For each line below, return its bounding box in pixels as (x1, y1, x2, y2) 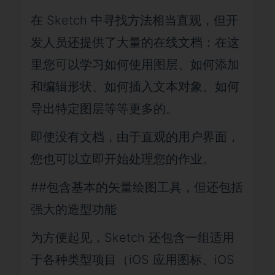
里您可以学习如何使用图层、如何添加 (31, 57, 239, 72)
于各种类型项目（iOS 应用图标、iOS (31, 252, 234, 267)
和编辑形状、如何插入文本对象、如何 (31, 79, 239, 94)
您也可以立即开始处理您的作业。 (31, 152, 215, 166)
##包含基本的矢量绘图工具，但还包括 (31, 180, 243, 195)
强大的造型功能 (31, 202, 117, 217)
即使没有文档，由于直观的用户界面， (31, 130, 239, 144)
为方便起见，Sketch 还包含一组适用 (31, 230, 234, 245)
